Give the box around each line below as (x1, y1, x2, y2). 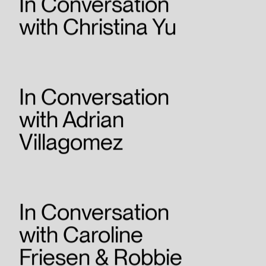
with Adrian (19, 108, 124, 135)
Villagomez (19, 131, 123, 158)
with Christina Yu (19, 15, 176, 43)
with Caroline (19, 223, 143, 251)
